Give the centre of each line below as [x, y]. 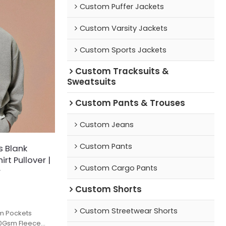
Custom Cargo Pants [118, 168]
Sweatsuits [91, 81]
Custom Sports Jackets [123, 50]
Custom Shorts [108, 189]
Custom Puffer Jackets [122, 6]
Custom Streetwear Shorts [128, 211]
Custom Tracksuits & [122, 71]
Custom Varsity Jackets [123, 28]
